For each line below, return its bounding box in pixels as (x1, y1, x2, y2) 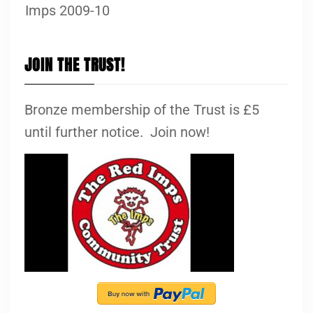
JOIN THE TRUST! (24, 52, 125, 76)
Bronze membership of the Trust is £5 (24, 101, 259, 118)
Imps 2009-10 (25, 1, 110, 19)
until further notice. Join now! (24, 123, 210, 140)
